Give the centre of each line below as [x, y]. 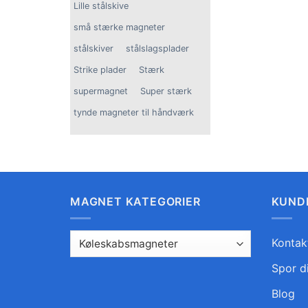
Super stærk [166, 91]
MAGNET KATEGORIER [135, 201]
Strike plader [100, 69]
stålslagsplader [157, 48]
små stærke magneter [119, 27]
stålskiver [93, 48]
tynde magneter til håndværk [134, 112]
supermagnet [101, 91]
